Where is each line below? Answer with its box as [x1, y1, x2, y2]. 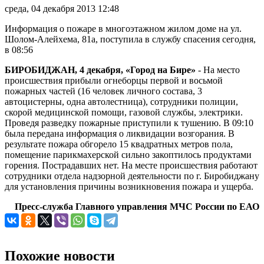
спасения [183, 34, 220, 45]
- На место [196, 65, 240, 75]
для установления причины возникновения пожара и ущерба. [5, 181, 253, 192]
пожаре [67, 24, 96, 34]
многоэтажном [105, 24, 165, 34]
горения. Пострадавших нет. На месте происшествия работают [5, 160, 258, 171]
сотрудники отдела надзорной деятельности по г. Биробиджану [5, 171, 259, 181]
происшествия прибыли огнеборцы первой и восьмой [5, 75, 223, 86]
